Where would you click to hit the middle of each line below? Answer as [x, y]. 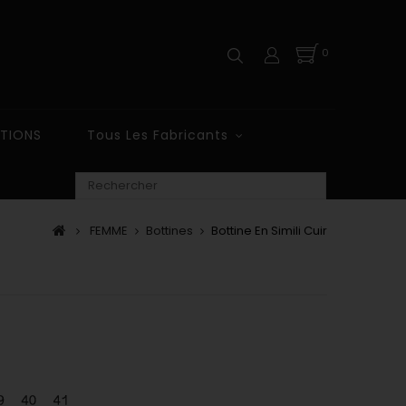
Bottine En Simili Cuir [269, 231]
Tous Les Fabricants [157, 135]
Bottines [169, 231]
